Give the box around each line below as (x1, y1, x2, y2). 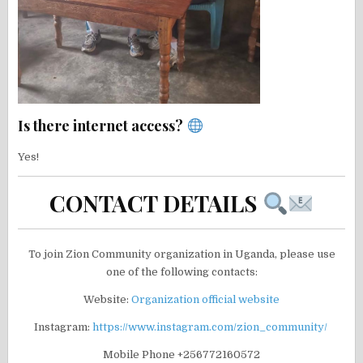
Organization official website (131, 293, 280, 305)
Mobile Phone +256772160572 (103, 348, 260, 361)
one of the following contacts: (105, 265, 258, 278)
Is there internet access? (18, 116, 187, 136)
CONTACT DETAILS (49, 188, 263, 219)
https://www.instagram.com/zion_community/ (92, 320, 330, 333)
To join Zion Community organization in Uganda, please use (28, 247, 335, 260)
